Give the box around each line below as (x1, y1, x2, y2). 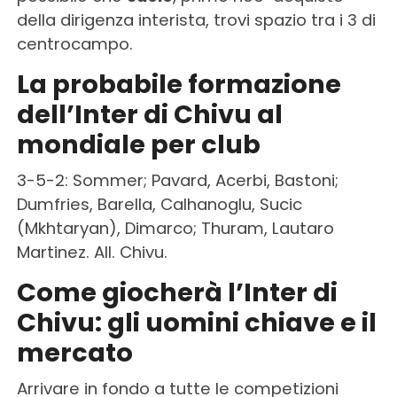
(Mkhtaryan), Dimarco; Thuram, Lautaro (16, 216, 334, 239)
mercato (16, 334, 133, 370)
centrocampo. (16, 32, 133, 55)
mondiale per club (16, 126, 261, 162)
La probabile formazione (16, 66, 341, 102)
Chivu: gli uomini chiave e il (16, 304, 377, 340)
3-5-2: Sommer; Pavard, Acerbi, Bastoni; (16, 168, 339, 191)
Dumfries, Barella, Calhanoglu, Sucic (16, 192, 302, 215)
